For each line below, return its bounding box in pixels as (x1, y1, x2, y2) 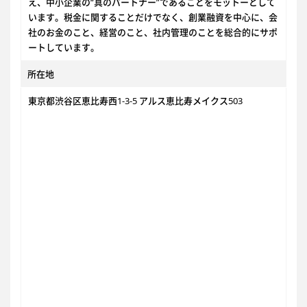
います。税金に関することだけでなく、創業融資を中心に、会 (28, 11, 278, 23)
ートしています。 (28, 41, 99, 53)
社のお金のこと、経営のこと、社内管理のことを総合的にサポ (28, 26, 278, 38)
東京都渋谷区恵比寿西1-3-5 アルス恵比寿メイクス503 (28, 95, 243, 107)
